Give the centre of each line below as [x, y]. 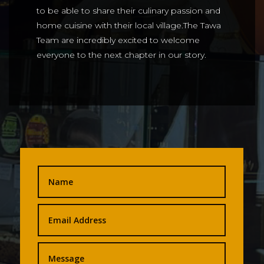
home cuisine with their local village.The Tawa [129, 26]
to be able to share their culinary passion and [128, 11]
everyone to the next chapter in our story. [121, 55]
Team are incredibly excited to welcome [118, 40]
